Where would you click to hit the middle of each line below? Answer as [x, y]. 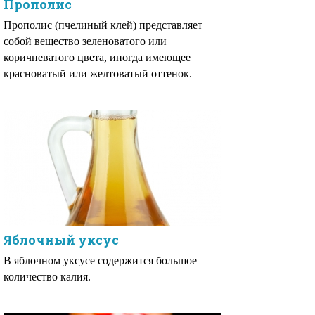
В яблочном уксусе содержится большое [100, 261]
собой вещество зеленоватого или [85, 41]
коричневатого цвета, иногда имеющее [97, 57]
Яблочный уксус [61, 240]
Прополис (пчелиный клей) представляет [103, 25]
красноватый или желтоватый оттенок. [98, 73]
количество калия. [47, 277]
